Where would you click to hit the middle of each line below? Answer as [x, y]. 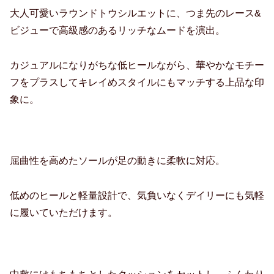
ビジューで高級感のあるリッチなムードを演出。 [117, 30]
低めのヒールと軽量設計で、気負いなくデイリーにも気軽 [137, 196]
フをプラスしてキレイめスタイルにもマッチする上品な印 [137, 82]
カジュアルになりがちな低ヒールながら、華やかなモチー [137, 65]
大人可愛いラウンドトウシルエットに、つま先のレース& [135, 13]
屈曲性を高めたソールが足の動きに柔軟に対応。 [117, 161]
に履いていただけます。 [64, 213]
